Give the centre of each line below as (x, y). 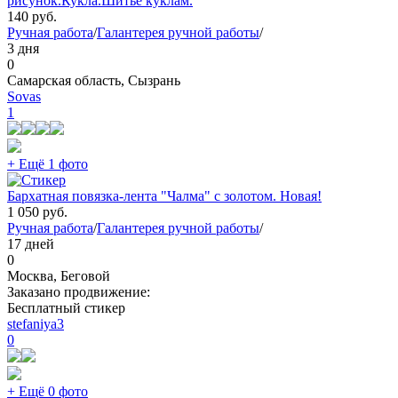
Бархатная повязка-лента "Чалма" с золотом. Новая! (164, 196)
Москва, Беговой (59, 276)
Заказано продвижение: (79, 292)
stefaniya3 (36, 324)
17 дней (31, 244)
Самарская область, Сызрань (94, 81)
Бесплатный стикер (66, 308)
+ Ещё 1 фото (48, 164)
